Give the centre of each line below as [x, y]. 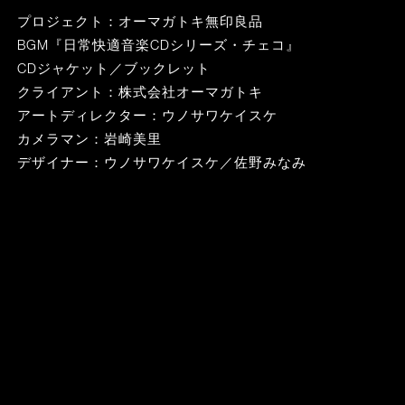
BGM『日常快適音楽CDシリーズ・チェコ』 [159, 44]
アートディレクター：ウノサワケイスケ [147, 115]
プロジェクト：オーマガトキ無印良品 [140, 21]
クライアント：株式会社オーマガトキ [140, 91]
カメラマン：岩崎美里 [89, 138]
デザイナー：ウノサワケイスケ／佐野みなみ [162, 162]
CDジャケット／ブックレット [114, 68]
